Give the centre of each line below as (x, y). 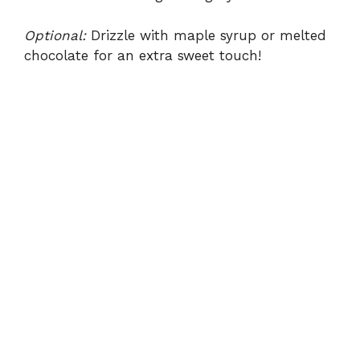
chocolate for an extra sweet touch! (143, 55)
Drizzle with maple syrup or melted (206, 35)
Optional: (55, 35)
